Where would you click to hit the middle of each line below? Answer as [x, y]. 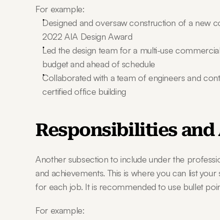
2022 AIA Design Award [87, 36]
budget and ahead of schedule [99, 64]
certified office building [84, 91]
